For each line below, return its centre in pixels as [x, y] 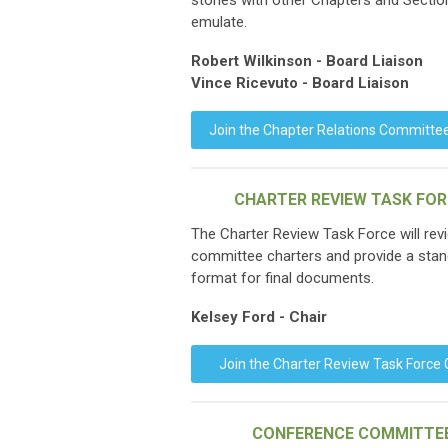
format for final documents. [282, 278]
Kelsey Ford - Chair [259, 317]
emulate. [219, 22]
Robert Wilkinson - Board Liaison [307, 61]
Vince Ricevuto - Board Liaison [300, 83]
